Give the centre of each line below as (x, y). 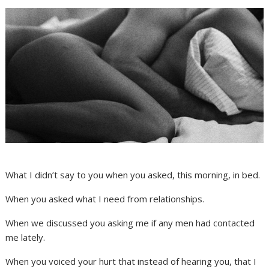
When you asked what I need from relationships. (105, 199)
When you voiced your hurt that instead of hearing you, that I (131, 261)
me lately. (26, 237)
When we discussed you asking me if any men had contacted (130, 223)
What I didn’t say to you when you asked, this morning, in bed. (133, 175)
